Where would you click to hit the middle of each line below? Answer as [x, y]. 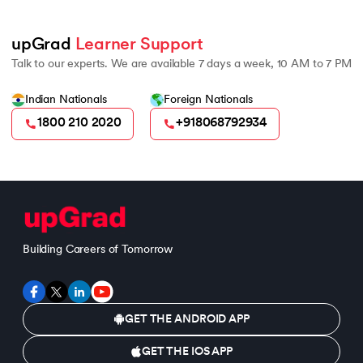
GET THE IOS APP [187, 352]
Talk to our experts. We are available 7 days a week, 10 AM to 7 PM [181, 64]
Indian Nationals [66, 100]
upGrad [43, 45]
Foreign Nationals [208, 100]
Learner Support [139, 45]
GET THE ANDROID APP [187, 319]
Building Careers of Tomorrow [98, 250]
